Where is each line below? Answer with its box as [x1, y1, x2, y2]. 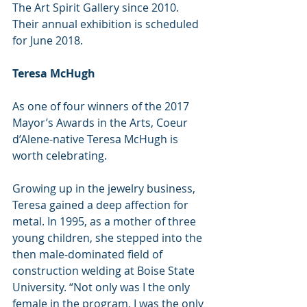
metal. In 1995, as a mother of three [12, 213, 199, 229]
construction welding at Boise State [12, 262, 197, 278]
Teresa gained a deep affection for [12, 197, 191, 212]
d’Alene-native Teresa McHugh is [12, 131, 181, 147]
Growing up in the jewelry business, [12, 180, 198, 196]
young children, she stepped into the [12, 230, 205, 245]
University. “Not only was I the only [12, 279, 193, 295]
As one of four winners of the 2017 [12, 98, 192, 114]
